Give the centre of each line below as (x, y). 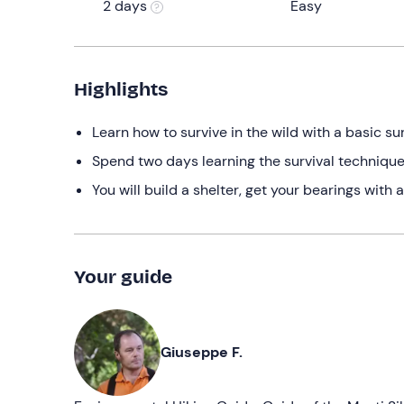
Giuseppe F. (202, 352)
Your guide (123, 276)
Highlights (121, 89)
